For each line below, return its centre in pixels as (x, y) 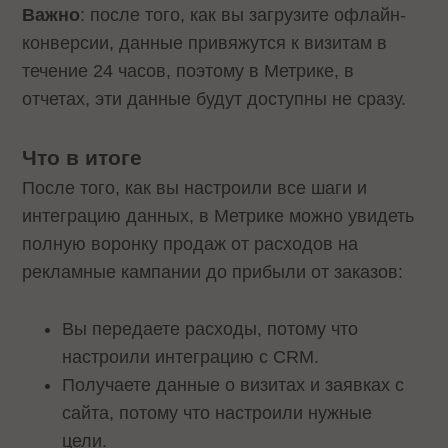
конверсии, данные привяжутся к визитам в (205, 43)
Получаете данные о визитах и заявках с (233, 384)
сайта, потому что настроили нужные (217, 412)
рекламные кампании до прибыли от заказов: (215, 271)
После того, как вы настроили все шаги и (195, 187)
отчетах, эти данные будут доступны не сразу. (217, 99)
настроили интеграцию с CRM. (193, 356)
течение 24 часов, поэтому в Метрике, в (188, 71)
